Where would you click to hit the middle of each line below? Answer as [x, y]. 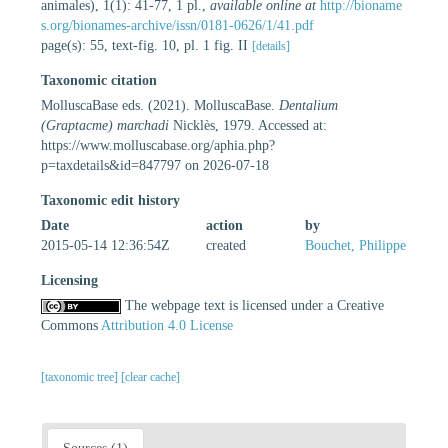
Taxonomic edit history [110, 200]
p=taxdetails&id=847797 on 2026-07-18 [155, 165]
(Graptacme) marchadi [105, 125]
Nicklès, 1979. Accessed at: [248, 125]
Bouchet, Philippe [355, 245]
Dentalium [308, 105]
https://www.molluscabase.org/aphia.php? [158, 145]
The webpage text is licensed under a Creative [252, 305]
